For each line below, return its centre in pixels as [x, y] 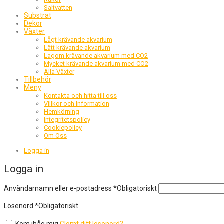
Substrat [38, 15]
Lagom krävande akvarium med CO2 [96, 55]
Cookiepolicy [63, 127]
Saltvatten [58, 7]
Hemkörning [62, 111]
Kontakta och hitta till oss [80, 95]
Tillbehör [38, 79]
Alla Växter [59, 71]
